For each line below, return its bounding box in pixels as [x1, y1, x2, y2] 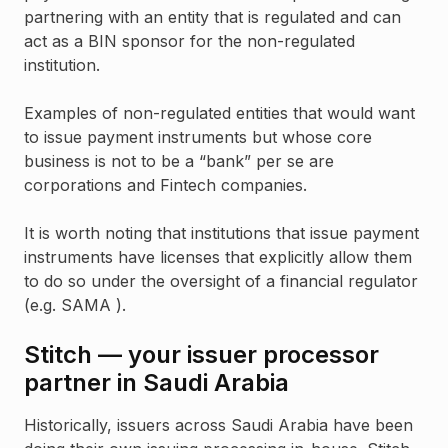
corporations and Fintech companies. [24, 175, 307, 196]
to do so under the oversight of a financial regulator [24, 271, 418, 292]
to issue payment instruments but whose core [24, 127, 372, 148]
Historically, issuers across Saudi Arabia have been [24, 415, 413, 436]
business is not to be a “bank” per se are [24, 151, 334, 172]
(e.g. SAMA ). [24, 295, 126, 316]
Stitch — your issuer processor [24, 340, 379, 370]
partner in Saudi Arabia [24, 368, 289, 398]
